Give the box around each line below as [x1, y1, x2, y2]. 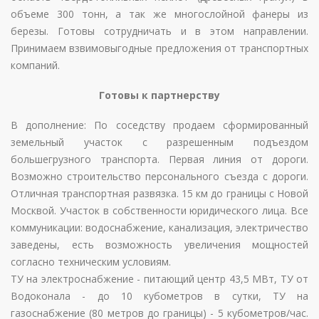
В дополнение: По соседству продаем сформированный [11, 118, 308, 132]
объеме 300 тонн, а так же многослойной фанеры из [11, 7, 308, 21]
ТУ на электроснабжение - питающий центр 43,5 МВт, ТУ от [11, 272, 308, 286]
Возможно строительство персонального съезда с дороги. [11, 169, 308, 183]
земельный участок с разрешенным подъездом [11, 135, 308, 149]
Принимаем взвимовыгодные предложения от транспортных [11, 41, 308, 55]
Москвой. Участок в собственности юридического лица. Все [11, 204, 308, 217]
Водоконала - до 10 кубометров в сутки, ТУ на [11, 289, 308, 303]
